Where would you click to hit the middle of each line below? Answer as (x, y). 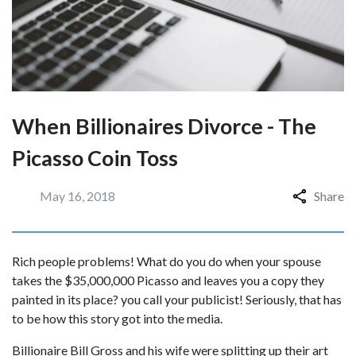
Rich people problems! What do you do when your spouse (166, 261)
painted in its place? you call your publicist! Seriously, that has (177, 299)
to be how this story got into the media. (117, 318)
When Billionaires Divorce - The (164, 126)
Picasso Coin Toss (95, 158)
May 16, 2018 (77, 196)
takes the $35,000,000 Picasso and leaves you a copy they (168, 280)
